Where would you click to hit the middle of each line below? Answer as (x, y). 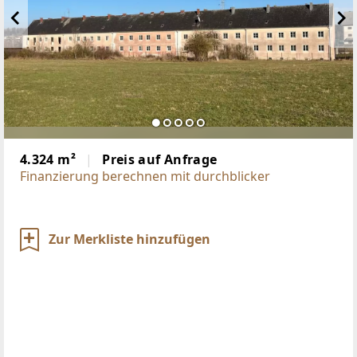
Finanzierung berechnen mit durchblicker (145, 176)
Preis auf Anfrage (160, 159)
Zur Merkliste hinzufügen (129, 239)
